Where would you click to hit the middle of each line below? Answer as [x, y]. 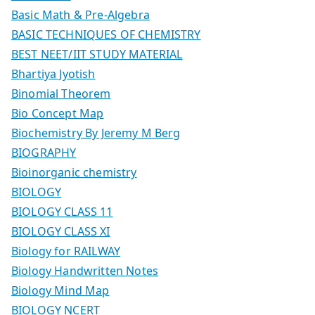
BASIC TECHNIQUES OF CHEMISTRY [106, 35]
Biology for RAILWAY [66, 251]
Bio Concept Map [58, 114]
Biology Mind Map [60, 291]
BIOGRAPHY [44, 153]
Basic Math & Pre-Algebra [81, 15]
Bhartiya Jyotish [53, 74]
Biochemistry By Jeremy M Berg [96, 133]
